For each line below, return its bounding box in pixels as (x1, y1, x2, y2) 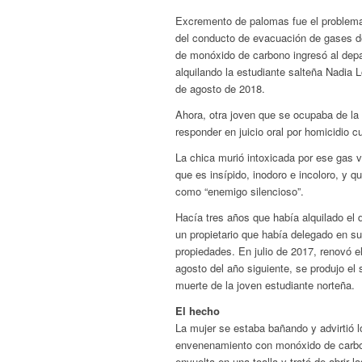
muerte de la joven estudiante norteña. (175, 277, 355, 293)
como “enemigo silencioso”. (175, 183, 304, 200)
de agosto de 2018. (175, 81, 265, 97)
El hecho (175, 303, 220, 319)
